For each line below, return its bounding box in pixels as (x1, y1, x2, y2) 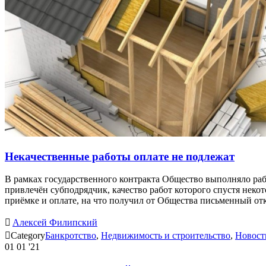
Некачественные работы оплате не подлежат (5, 150, 235, 163)
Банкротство (45, 230, 96, 241)
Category (11, 230, 45, 241)
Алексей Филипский (12, 217, 97, 228)
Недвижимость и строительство (101, 230, 230, 241)
